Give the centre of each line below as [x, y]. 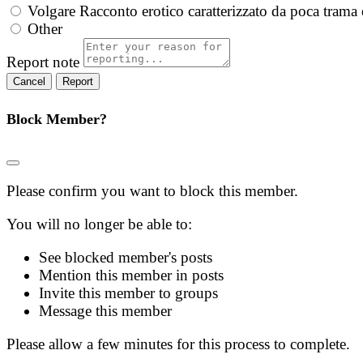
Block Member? [57, 120]
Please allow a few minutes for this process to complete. [178, 344]
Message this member [105, 311]
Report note [43, 62]
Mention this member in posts [131, 275]
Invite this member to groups [128, 293]
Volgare [51, 11]
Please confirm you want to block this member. [152, 191]
